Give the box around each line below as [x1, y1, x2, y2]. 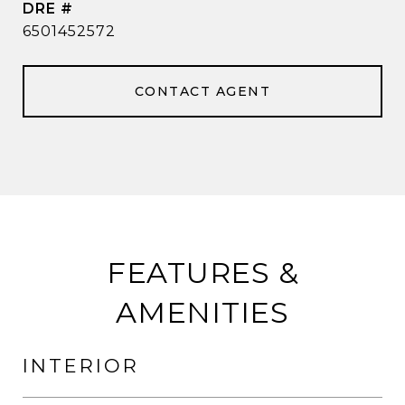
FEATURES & [106, 255, 299, 290]
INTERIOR [23, 354, 139, 377]
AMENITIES [116, 295, 289, 330]
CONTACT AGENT [134, 83, 271, 99]
